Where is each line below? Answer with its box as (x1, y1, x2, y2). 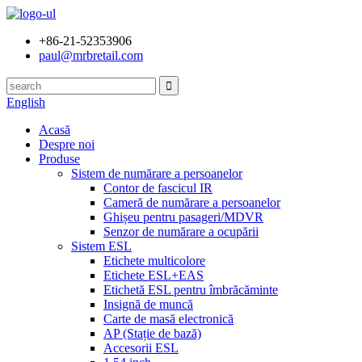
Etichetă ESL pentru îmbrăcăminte (103, 283, 278, 297)
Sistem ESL (71, 239, 132, 253)
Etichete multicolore (103, 254, 205, 267)
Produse (39, 152, 80, 166)
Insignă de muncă (103, 297, 193, 311)
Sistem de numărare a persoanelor (71, 166, 242, 180)
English (6, 95, 45, 109)
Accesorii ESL (103, 341, 179, 355)
